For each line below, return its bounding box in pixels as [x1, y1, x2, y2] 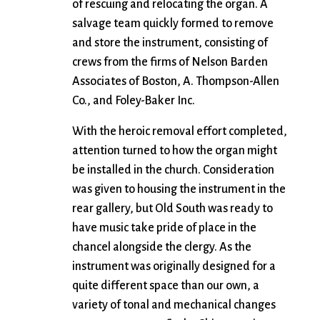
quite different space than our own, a [72, 279, 259, 293]
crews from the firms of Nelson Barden [72, 56, 268, 69]
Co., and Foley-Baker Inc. [72, 94, 195, 108]
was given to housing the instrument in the [72, 183, 286, 196]
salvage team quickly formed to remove [72, 17, 274, 31]
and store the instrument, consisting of [72, 36, 268, 50]
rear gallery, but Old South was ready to [72, 202, 273, 216]
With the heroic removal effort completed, [72, 125, 287, 139]
